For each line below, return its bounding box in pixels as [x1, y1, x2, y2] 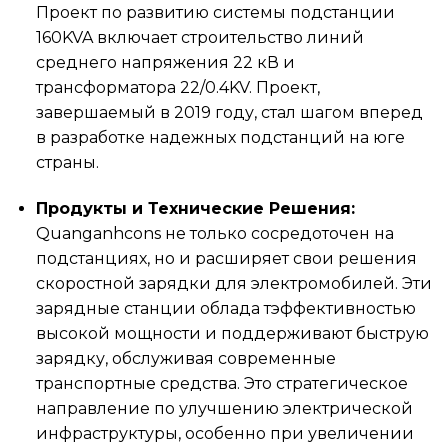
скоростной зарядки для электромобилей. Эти [35, 274, 432, 294]
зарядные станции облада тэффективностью [35, 299, 416, 319]
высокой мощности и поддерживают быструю [35, 324, 429, 344]
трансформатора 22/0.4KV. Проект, [35, 78, 320, 98]
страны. [35, 153, 99, 173]
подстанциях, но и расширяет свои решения [35, 249, 417, 269]
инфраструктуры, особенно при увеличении [35, 424, 414, 444]
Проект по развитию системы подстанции [35, 3, 395, 23]
